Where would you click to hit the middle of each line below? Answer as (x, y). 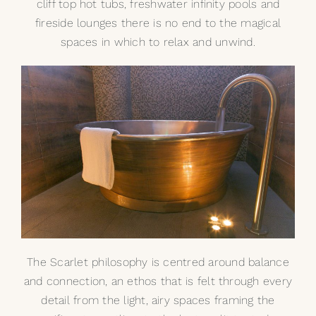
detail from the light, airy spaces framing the (158, 300)
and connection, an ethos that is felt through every (158, 281)
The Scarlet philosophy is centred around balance (158, 262)
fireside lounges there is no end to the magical (158, 23)
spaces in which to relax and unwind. (158, 42)
